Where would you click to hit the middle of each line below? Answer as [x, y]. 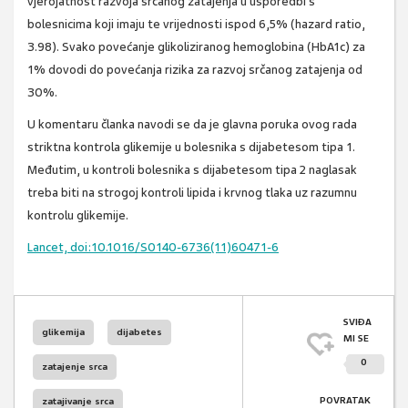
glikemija [63, 332]
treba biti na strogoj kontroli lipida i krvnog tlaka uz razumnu [192, 193]
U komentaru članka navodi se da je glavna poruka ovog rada [192, 125]
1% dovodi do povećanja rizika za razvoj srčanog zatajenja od [195, 70]
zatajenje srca [75, 367]
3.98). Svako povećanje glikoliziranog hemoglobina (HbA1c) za [196, 47]
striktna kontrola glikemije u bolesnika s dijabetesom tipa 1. [191, 148]
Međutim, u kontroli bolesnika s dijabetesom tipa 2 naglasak [192, 170]
